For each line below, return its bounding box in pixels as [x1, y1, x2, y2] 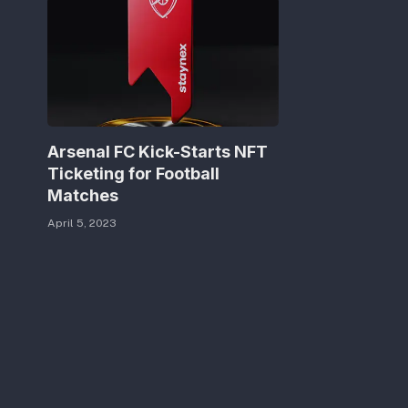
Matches [47, 186, 118, 206]
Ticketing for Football [47, 164, 219, 184]
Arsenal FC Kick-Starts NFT [47, 142, 268, 162]
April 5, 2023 [47, 217, 117, 230]
